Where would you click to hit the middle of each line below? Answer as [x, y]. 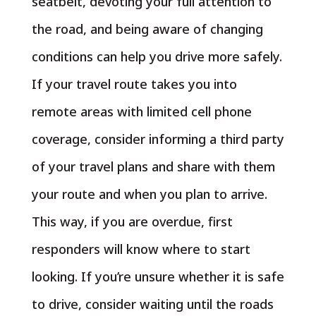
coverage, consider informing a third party [158, 139]
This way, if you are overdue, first [132, 221]
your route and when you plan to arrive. [149, 194]
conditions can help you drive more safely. [157, 56]
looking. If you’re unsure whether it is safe [158, 276]
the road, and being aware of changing [147, 29]
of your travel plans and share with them [153, 166]
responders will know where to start [141, 249]
